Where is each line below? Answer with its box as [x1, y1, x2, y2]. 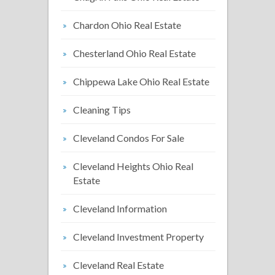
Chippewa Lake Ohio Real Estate [73, 76, 209, 87]
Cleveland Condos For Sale [73, 132, 184, 144]
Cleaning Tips [73, 104, 131, 115]
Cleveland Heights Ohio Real [73, 160, 193, 172]
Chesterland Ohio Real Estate [73, 47, 196, 59]
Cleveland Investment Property [73, 231, 204, 242]
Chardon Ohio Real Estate [73, 19, 181, 31]
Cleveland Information [73, 203, 167, 214]
